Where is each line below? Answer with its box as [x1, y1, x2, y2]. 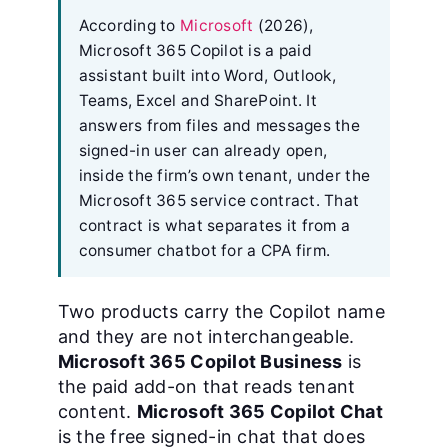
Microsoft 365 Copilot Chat [136, 401, 383, 422]
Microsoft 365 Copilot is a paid [78, 41, 312, 60]
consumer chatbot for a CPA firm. [78, 241, 331, 260]
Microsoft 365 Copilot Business [57, 351, 343, 372]
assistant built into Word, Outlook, [78, 66, 336, 85]
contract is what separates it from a [78, 216, 351, 235]
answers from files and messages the [78, 116, 360, 135]
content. [57, 401, 137, 422]
